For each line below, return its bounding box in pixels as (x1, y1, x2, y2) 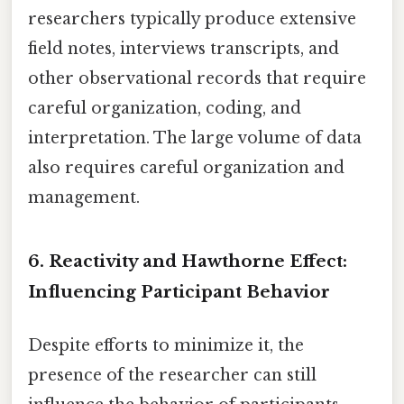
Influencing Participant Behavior (28, 280, 330, 302)
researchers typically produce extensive (28, 8, 356, 29)
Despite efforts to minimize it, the (28, 335, 304, 355)
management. (28, 187, 140, 207)
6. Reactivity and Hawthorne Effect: (28, 250, 347, 271)
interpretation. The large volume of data (28, 127, 362, 148)
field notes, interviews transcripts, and (28, 38, 339, 59)
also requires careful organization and (28, 157, 344, 178)
